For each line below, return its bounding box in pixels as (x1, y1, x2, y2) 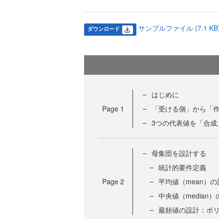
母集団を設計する (152, 148, 206, 158)
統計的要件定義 (158, 162, 206, 173)
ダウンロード (87, 25, 120, 32)
